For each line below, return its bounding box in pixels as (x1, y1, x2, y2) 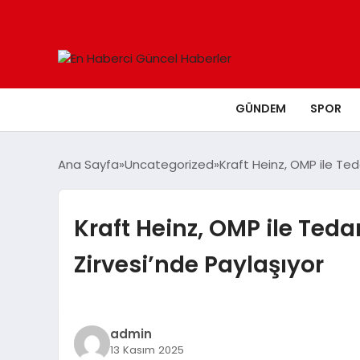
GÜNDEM (235, 100, 286, 117)
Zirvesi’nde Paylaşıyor (73, 248, 324, 280)
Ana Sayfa (58, 156, 119, 173)
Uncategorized (125, 156, 214, 173)
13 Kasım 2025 (109, 342, 184, 358)
